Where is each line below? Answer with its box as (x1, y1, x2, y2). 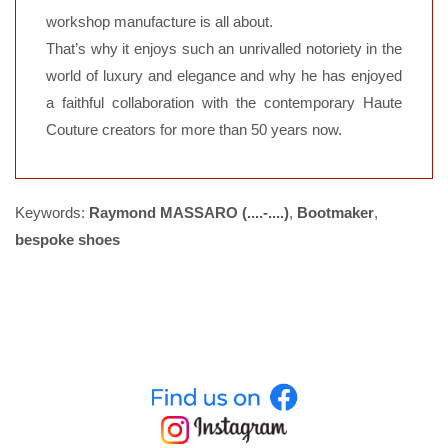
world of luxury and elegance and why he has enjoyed (46, 67, 402, 85)
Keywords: (15, 204, 89, 222)
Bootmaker (297, 204, 374, 222)
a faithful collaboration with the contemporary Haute (46, 94, 402, 112)
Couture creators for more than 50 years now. (46, 121, 342, 139)
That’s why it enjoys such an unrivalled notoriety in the (46, 40, 402, 58)
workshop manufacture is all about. (46, 13, 273, 31)
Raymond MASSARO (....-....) (89, 204, 289, 222)
